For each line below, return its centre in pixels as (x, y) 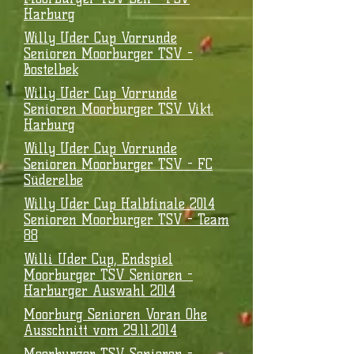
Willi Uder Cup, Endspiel (98, 259)
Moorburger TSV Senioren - (108, 275)
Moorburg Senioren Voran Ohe (115, 314)
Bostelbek (51, 70)
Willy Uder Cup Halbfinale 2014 (119, 204)
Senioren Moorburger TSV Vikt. (119, 109)
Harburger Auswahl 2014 (100, 291)
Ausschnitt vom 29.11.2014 (100, 330)
